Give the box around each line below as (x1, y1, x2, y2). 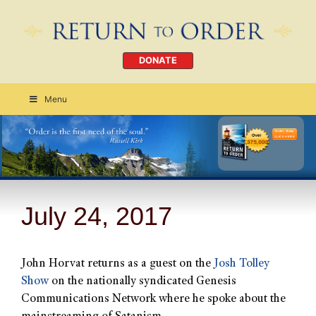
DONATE (139, 55, 177, 66)
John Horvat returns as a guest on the (21, 257, 214, 270)
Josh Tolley (214, 257, 269, 270)
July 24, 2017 (21, 201, 172, 231)
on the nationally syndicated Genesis (49, 275, 236, 288)
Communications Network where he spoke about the (21, 293, 286, 305)
